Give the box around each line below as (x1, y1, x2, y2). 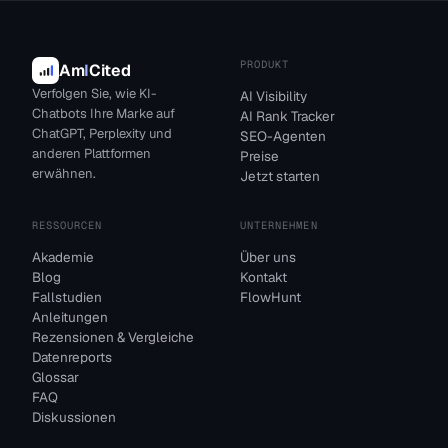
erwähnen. (32, 165, 96, 182)
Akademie (32, 248, 94, 266)
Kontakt (240, 268, 287, 286)
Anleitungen (32, 308, 108, 326)
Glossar (32, 368, 79, 386)
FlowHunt (240, 288, 301, 306)
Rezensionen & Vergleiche (32, 328, 194, 346)
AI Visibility (240, 87, 307, 105)
